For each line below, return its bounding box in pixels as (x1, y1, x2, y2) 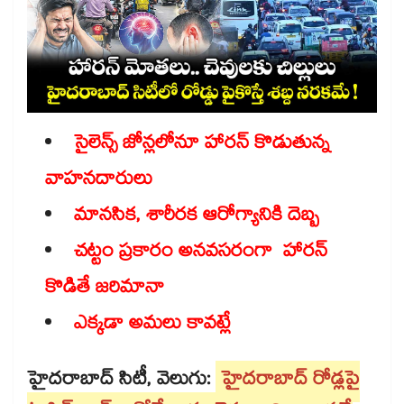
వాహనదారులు (45, 165, 152, 198)
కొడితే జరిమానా (45, 273, 170, 307)
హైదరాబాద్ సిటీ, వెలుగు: (27, 365, 210, 399)
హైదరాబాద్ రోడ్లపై (221, 365, 360, 399)
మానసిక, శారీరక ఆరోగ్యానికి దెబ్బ (74, 201, 324, 234)
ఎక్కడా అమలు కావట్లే (74, 309, 231, 343)
